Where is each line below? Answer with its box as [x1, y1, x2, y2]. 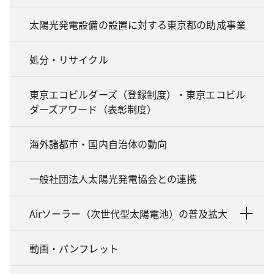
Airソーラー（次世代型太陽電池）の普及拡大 [29, 206, 228, 221]
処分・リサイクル [29, 52, 108, 67]
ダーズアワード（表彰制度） [29, 102, 157, 116]
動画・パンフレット [29, 241, 119, 256]
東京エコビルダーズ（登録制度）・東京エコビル [29, 87, 245, 102]
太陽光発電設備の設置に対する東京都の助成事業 [29, 17, 246, 32]
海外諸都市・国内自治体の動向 [29, 136, 168, 151]
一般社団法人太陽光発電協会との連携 [29, 171, 197, 186]
